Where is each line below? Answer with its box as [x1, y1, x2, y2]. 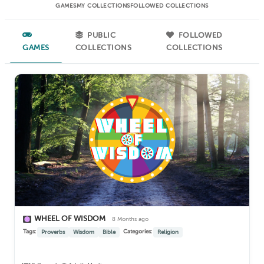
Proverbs [41, 229, 65, 236]
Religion [157, 229, 179, 236]
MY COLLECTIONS [76, 2, 130, 9]
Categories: [123, 228, 152, 235]
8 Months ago [112, 216, 148, 223]
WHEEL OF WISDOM [34, 214, 107, 223]
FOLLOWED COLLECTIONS [130, 2, 209, 9]
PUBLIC [83, 31, 116, 40]
